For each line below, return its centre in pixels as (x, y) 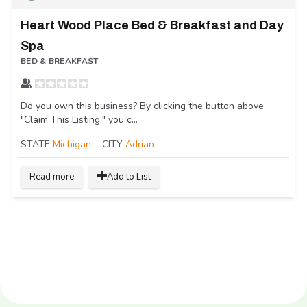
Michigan (72, 144)
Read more (52, 176)
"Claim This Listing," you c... (79, 119)
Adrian (140, 144)
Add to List (129, 176)
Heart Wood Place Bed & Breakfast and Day (152, 25)
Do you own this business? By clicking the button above (142, 106)
